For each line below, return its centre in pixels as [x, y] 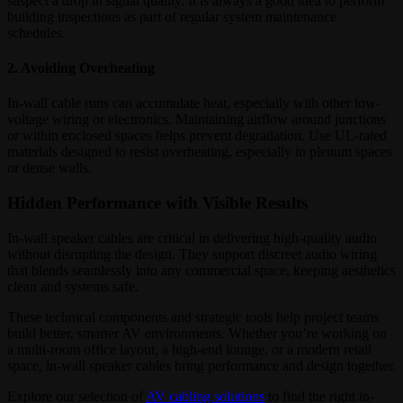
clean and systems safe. [73, 286]
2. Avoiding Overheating [81, 67]
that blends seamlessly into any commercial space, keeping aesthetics [201, 270]
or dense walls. [49, 168]
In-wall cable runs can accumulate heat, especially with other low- [194, 103]
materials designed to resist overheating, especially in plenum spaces [200, 152]
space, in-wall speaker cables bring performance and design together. [201, 365]
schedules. [36, 32]
